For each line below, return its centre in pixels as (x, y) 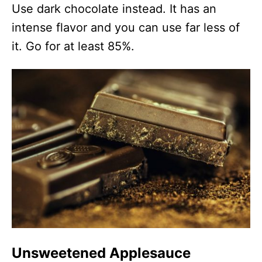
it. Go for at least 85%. (73, 46)
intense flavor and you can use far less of (126, 27)
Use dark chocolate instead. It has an (114, 8)
